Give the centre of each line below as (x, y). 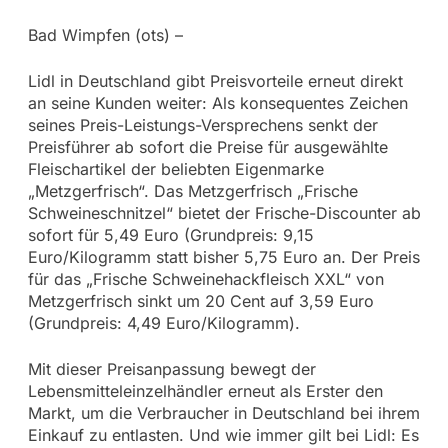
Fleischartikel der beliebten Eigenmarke (175, 168)
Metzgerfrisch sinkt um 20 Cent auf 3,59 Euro (200, 300)
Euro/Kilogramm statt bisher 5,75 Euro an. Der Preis (223, 256)
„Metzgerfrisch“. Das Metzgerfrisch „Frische (192, 190)
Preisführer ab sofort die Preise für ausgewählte (207, 146)
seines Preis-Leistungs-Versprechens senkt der (202, 124)
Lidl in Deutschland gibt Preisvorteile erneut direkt (215, 80)
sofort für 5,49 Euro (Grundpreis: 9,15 (170, 234)
